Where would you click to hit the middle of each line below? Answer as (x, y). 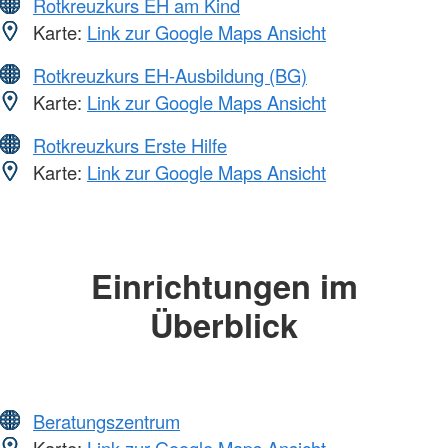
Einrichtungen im (224, 285)
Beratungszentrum (106, 421)
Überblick (224, 324)
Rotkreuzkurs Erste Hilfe (130, 144)
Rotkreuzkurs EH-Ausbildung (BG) (170, 74)
